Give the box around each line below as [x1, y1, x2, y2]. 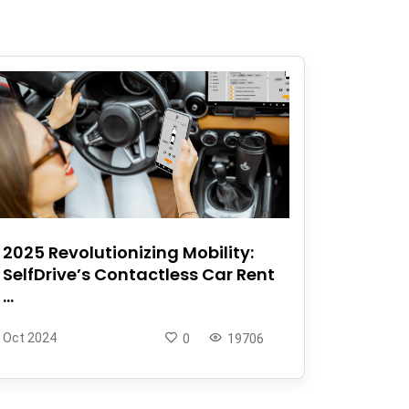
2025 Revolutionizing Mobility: [3, 240, 254, 264]
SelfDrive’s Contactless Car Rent [3, 262, 275, 286]
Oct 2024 [3, 330, 57, 345]
